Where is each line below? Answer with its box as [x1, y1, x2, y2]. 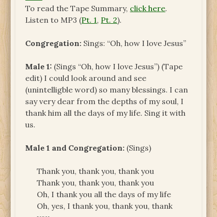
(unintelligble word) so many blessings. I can [25, 84, 188, 94]
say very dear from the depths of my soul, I [25, 96, 184, 106]
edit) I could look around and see [25, 73, 147, 83]
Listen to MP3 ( [25, 15, 82, 25]
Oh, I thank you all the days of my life [37, 189, 171, 199]
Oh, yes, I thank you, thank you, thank [37, 201, 173, 211]
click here [130, 3, 166, 13]
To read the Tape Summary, [25, 3, 130, 13]
